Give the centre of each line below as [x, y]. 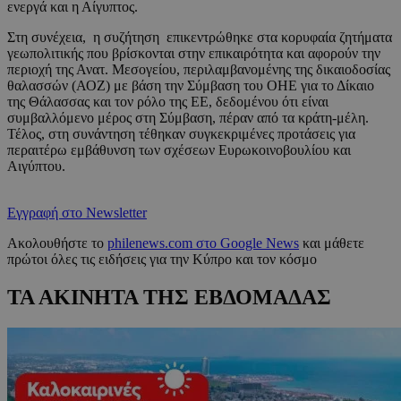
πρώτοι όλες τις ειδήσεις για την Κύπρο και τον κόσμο [162, 260]
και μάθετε [332, 243]
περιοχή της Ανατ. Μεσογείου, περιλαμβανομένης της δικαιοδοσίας [199, 70]
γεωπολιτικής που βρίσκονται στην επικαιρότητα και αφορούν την [194, 54]
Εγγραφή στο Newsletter [77, 213]
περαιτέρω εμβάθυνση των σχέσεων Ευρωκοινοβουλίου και [179, 150]
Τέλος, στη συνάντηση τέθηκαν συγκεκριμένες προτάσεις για [181, 134]
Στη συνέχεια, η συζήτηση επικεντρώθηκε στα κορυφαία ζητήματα [200, 38]
